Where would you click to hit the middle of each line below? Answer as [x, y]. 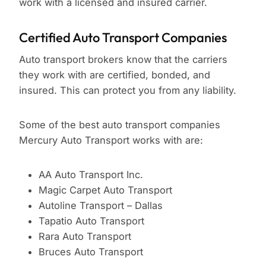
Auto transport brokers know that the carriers [123, 60]
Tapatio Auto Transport [91, 221]
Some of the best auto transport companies [120, 125]
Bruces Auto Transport [91, 252]
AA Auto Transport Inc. [91, 175]
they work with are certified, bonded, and [115, 75]
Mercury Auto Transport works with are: [111, 140]
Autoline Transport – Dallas [100, 206]
